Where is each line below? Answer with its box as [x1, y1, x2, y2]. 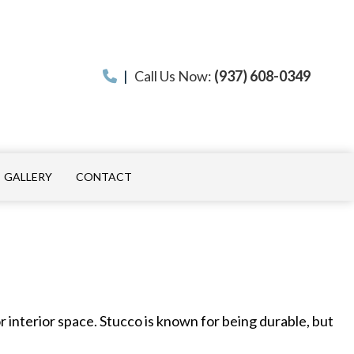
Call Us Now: [131, 67, 214, 85]
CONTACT [76, 169, 132, 183]
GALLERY [4, 169, 52, 183]
